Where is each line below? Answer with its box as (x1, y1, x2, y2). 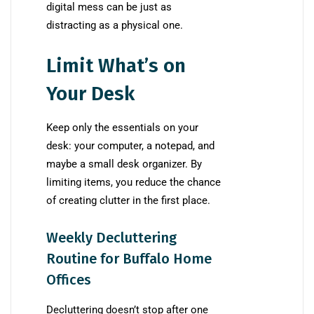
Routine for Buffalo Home (46, 250, 212, 268)
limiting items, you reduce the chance (46, 176, 221, 189)
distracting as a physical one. (46, 19, 183, 32)
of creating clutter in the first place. (46, 194, 210, 207)
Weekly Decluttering (46, 229, 177, 247)
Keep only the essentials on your (46, 121, 198, 135)
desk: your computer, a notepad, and (46, 139, 214, 153)
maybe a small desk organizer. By (46, 158, 202, 171)
